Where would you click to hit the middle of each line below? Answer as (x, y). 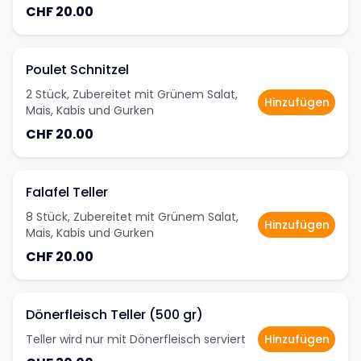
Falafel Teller (67, 192)
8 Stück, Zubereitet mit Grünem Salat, (132, 217)
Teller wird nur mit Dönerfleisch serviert (136, 339)
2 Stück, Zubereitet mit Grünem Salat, (132, 94)
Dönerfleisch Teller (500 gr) (114, 315)
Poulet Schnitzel (77, 70)
